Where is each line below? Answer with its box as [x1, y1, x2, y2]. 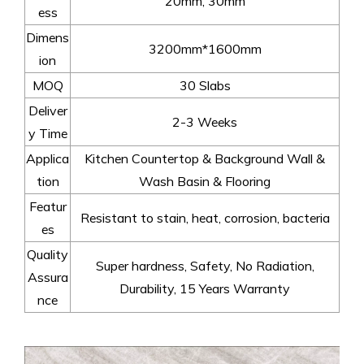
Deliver [28, 102, 67, 119]
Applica [26, 149, 69, 167]
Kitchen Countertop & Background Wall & [84, 149, 325, 167]
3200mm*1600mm [148, 40, 262, 57]
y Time [28, 124, 67, 141]
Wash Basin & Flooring [139, 172, 271, 189]
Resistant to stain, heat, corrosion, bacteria [80, 209, 330, 226]
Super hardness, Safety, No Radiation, [95, 257, 314, 274]
